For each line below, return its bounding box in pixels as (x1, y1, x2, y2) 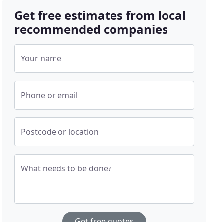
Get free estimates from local (14, 7, 186, 23)
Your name (21, 53, 62, 64)
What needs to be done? (21, 163, 112, 174)
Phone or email (21, 90, 78, 101)
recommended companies (14, 21, 168, 37)
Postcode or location (21, 126, 99, 137)
